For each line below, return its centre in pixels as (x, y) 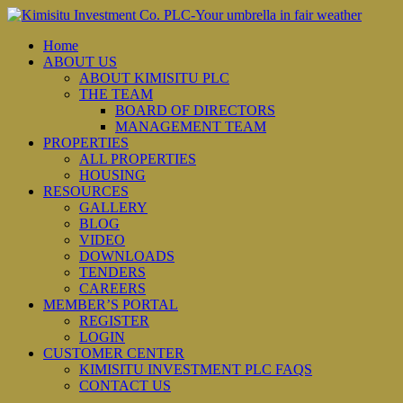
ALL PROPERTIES (138, 159)
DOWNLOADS (127, 256)
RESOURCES (86, 191)
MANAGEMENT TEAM (191, 126)
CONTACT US (125, 385)
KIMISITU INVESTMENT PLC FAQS (196, 369)
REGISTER (114, 321)
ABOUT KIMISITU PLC (154, 78)
